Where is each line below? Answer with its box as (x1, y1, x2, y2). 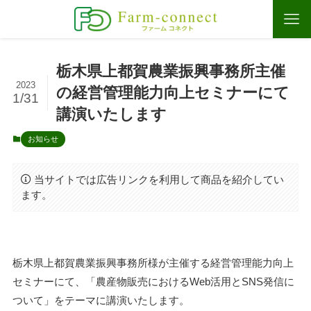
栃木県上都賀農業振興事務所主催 (56, 62, 286, 81)
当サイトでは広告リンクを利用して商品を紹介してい (34, 173, 285, 185)
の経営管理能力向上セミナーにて (56, 84, 290, 102)
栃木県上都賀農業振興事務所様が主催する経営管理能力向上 (12, 256, 294, 269)
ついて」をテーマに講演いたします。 (12, 294, 190, 306)
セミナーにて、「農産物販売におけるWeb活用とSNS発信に (12, 275, 294, 287)
